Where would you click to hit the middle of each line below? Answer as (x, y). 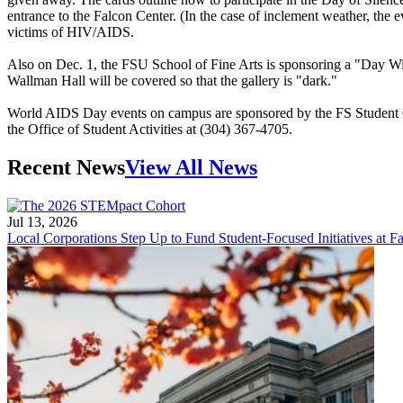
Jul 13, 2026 (42, 221)
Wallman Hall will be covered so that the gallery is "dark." (172, 80)
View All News (191, 167)
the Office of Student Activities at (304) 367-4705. (150, 129)
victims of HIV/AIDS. (71, 31)
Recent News (66, 167)
